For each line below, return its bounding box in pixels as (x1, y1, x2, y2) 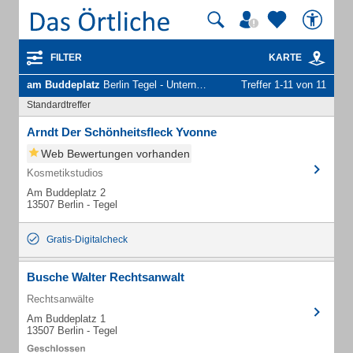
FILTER (50, 52, 82, 63)
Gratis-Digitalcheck (46, 234, 128, 245)
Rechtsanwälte (27, 293, 94, 305)
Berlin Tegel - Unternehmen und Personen (100, 79, 196, 91)
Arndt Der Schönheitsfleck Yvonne (27, 125, 217, 139)
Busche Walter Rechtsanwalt (27, 270, 184, 284)
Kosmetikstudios (27, 167, 103, 179)
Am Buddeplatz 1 (27, 313, 106, 325)
